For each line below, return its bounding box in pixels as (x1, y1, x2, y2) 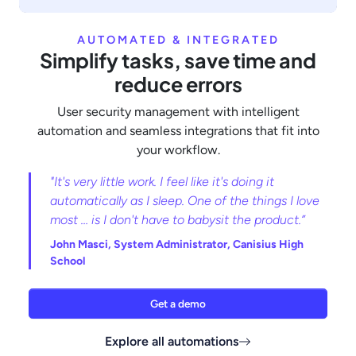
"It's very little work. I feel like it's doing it (50, 174, 274, 190)
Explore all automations (105, 334, 238, 350)
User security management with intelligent (56, 104, 300, 120)
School (50, 254, 85, 269)
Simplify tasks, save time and (40, 48, 316, 74)
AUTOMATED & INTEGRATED (76, 33, 280, 48)
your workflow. (136, 142, 220, 158)
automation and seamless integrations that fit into (37, 123, 319, 139)
